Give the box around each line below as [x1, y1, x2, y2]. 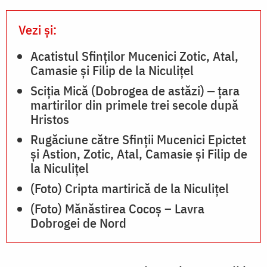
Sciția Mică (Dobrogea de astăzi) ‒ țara [30, 81, 240, 99]
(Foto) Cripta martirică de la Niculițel [30, 179, 229, 197]
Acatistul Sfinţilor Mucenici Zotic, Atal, [30, 46, 238, 64]
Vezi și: [18, 20, 57, 38]
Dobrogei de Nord [30, 213, 126, 231]
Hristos [30, 110, 69, 128]
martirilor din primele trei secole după [30, 95, 238, 113]
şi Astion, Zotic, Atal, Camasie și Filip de [30, 144, 247, 162]
